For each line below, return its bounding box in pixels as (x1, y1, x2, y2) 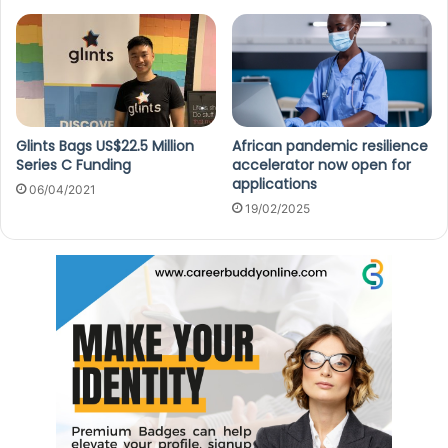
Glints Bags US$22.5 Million (16, 135, 194, 156)
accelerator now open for (232, 154, 411, 175)
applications (232, 173, 317, 194)
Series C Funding (16, 154, 131, 175)
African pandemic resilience (232, 135, 428, 156)
